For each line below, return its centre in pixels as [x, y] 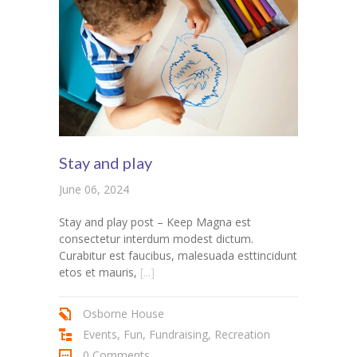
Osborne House [124, 314]
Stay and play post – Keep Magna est [155, 222]
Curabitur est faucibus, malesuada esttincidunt [178, 256]
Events [100, 335]
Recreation [242, 335]
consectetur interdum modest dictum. [156, 239]
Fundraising [178, 335]
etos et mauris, [98, 273]
